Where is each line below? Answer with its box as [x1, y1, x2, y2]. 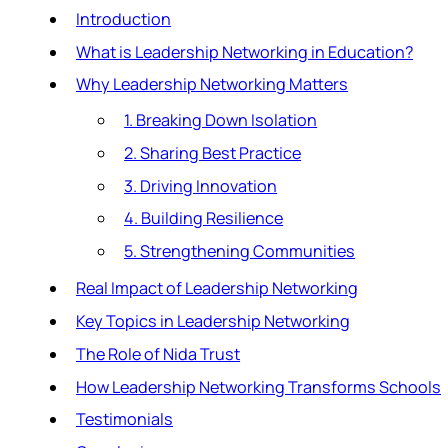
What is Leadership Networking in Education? [76, 40, 414, 63]
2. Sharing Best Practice [124, 141, 302, 164]
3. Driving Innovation [124, 174, 278, 197]
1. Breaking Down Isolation [124, 109, 318, 132]
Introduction [76, 7, 172, 30]
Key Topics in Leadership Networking [76, 310, 351, 333]
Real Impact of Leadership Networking [76, 277, 359, 300]
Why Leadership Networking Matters [76, 73, 349, 96]
